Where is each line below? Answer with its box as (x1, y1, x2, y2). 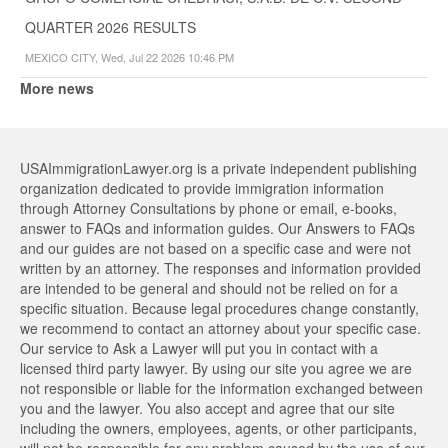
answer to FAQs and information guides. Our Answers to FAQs (20, 217, 415, 238)
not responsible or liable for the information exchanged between (20, 377, 423, 398)
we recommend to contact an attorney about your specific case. (20, 317, 421, 338)
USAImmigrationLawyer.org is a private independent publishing (20, 157, 417, 178)
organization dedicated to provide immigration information (20, 177, 384, 198)
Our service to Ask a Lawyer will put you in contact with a (20, 337, 378, 358)
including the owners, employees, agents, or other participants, (20, 417, 417, 438)
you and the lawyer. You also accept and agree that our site (20, 397, 395, 418)
